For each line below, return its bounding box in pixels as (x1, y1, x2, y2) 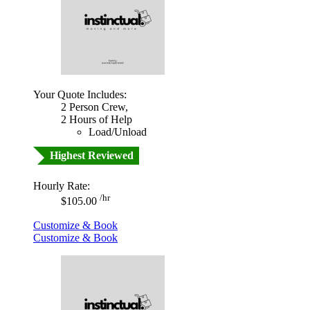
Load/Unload (89, 126, 147, 138)
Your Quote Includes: (33, 89, 127, 101)
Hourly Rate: (33, 180, 90, 192)
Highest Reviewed (50, 149, 134, 162)
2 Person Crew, (61, 101, 128, 113)
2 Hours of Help (61, 113, 132, 126)
